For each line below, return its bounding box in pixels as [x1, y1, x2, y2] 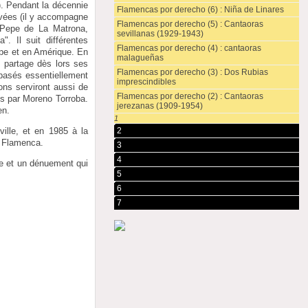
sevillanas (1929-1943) [116, 29, 203, 38]
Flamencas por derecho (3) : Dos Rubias [116, 67, 268, 77]
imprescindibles [116, 77, 176, 87]
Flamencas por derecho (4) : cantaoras [116, 43, 261, 53]
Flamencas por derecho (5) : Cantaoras [116, 19, 263, 29]
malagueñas [116, 53, 164, 63]
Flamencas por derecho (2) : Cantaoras [116, 91, 263, 101]
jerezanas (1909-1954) [116, 101, 203, 111]
